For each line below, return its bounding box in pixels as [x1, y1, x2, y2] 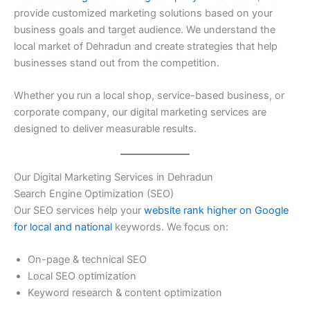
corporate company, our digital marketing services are [14, 106, 266, 119]
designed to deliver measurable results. [14, 122, 197, 136]
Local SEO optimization [28, 269, 136, 282]
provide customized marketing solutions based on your [14, 6, 273, 19]
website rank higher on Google [144, 203, 289, 217]
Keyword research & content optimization [28, 286, 222, 299]
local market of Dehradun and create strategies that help [14, 39, 277, 53]
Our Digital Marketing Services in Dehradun [14, 170, 213, 183]
